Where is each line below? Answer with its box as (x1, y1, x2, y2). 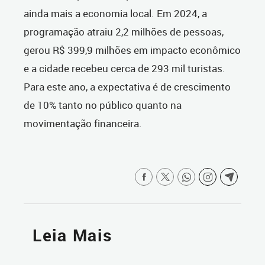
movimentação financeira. (24, 117, 142, 131)
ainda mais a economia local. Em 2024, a (24, 7, 207, 21)
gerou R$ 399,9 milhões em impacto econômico (24, 43, 241, 57)
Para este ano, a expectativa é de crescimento (24, 80, 231, 94)
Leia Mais (33, 224, 112, 247)
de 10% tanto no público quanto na (24, 98, 182, 112)
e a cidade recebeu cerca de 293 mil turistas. (24, 62, 225, 76)
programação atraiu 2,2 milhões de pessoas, (24, 25, 224, 39)
